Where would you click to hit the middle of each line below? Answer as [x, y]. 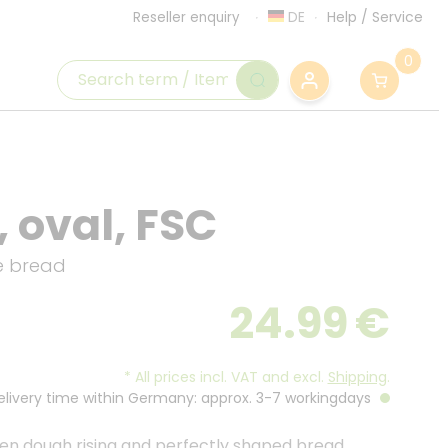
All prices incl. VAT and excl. [229, 377]
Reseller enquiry [186, 17]
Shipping [357, 377]
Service [397, 17]
